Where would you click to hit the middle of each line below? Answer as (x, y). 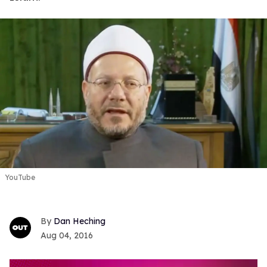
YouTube (20, 177)
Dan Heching (80, 221)
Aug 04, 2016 (67, 236)
